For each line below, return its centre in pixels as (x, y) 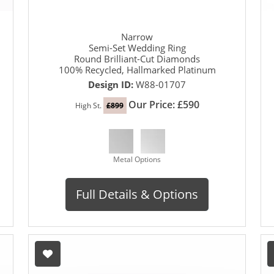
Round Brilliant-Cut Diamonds (137, 58)
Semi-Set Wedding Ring (137, 47)
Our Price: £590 (164, 104)
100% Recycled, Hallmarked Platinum (137, 69)
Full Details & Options (137, 194)
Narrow (137, 36)
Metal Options (137, 159)
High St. (89, 105)
